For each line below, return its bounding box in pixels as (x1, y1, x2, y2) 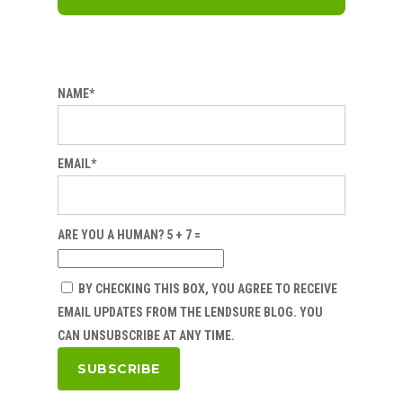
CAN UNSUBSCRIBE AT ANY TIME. (58, 328, 235, 344)
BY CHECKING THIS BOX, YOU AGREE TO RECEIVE (76, 282, 337, 297)
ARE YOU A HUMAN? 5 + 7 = (58, 227, 201, 242)
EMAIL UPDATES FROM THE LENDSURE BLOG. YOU (58, 305, 323, 320)
